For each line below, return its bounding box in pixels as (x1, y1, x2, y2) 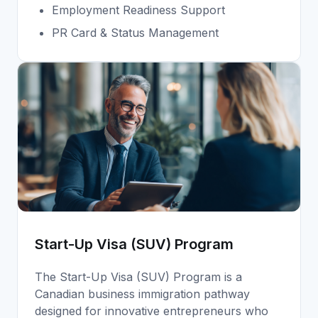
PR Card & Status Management (52, 25, 219, 40)
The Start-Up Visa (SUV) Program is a (35, 270, 242, 285)
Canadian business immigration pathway (35, 287, 250, 302)
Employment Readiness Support (52, 2, 225, 17)
